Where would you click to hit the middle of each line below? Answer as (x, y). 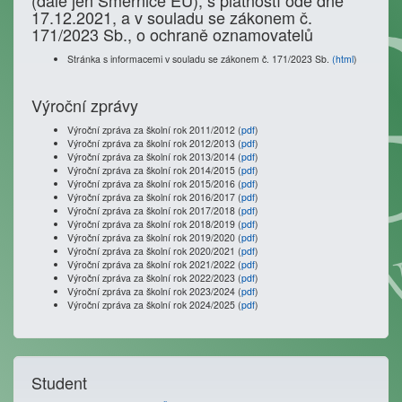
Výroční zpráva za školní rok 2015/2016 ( (154, 184)
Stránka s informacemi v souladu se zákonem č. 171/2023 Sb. (200, 59)
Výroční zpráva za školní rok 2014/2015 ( (154, 170)
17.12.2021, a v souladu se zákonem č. (172, 17)
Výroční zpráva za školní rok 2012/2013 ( (154, 143)
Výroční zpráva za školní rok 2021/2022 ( (154, 264)
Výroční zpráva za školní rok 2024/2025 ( (154, 305)
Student (59, 382)
